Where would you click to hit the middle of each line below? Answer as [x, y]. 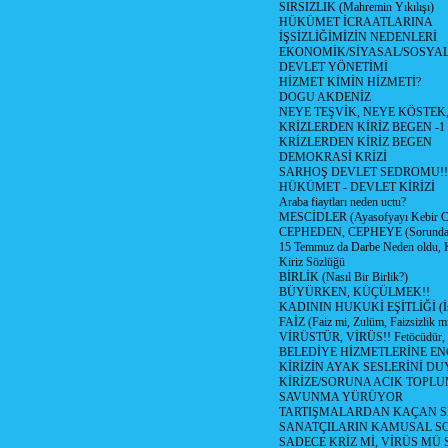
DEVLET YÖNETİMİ [333, 67]
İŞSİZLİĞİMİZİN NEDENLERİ [358, 37]
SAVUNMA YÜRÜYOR [341, 397]
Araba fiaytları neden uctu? [342, 202]
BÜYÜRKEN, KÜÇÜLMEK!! [354, 292]
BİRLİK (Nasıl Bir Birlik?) [343, 277]
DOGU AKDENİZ [325, 97]
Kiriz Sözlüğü [312, 262]
